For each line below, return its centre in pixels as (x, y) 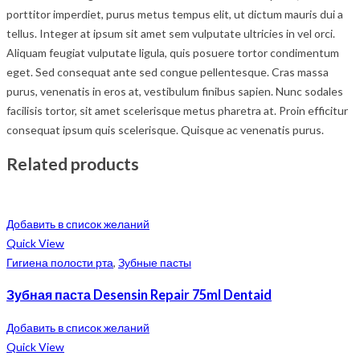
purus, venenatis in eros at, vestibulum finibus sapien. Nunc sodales (175, 92)
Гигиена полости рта (60, 263)
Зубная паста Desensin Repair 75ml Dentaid (139, 295)
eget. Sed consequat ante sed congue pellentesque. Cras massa (168, 72)
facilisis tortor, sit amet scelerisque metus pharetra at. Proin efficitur (177, 111)
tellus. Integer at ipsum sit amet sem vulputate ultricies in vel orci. (171, 34)
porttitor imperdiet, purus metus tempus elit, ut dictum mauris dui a (175, 14)
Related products (73, 163)
